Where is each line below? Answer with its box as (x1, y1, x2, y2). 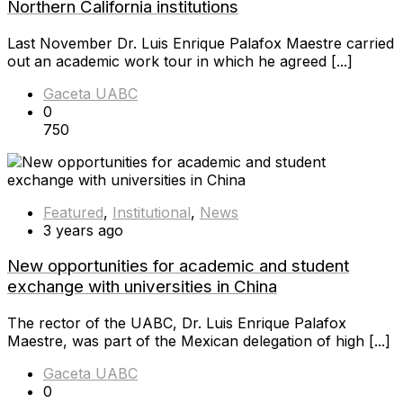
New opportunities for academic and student (7, 255, 349, 277)
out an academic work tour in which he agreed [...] (7, 51, 353, 70)
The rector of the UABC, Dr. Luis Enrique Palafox (7, 314, 346, 333)
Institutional (112, 202, 191, 221)
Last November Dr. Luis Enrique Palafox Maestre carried (7, 33, 394, 52)
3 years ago (43, 220, 123, 239)
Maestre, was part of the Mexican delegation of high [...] (7, 332, 390, 351)
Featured (43, 202, 103, 221)
